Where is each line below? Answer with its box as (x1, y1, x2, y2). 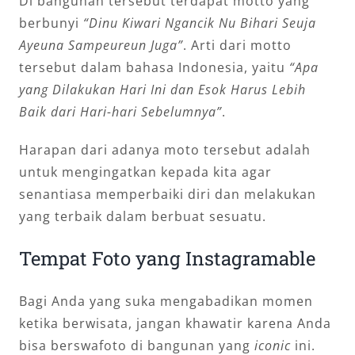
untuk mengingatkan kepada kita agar (19, 163, 272, 181)
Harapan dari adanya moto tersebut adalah (19, 141, 311, 159)
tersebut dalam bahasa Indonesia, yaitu (19, 59, 289, 77)
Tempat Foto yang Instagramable (19, 246, 315, 272)
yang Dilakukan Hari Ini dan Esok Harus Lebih (19, 81, 306, 99)
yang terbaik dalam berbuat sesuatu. (19, 208, 266, 226)
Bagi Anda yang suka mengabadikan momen (19, 292, 313, 311)
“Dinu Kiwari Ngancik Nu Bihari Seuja (83, 14, 316, 32)
